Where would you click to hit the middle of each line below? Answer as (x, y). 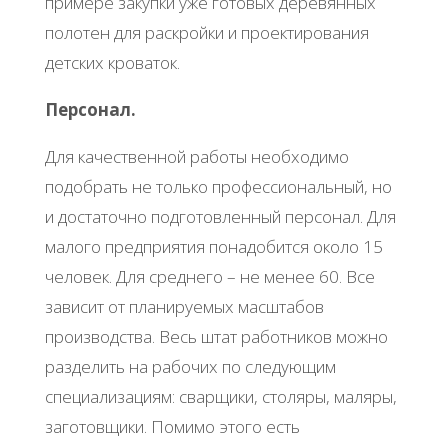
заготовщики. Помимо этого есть (172, 427)
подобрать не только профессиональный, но (218, 187)
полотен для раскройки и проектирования (206, 32)
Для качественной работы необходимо (196, 157)
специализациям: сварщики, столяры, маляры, (220, 397)
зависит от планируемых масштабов (184, 307)
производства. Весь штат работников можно (216, 337)
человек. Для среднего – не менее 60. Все (209, 277)
